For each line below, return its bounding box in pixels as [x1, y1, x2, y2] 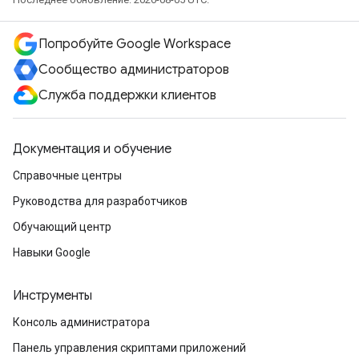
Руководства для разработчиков [13, 195, 188, 208]
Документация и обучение [13, 141, 171, 157]
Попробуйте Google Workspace [38, 36, 231, 52]
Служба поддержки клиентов [38, 87, 216, 103]
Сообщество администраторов [38, 62, 229, 78]
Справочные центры [13, 169, 122, 182]
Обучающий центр [13, 220, 111, 233]
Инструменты [13, 288, 92, 304]
